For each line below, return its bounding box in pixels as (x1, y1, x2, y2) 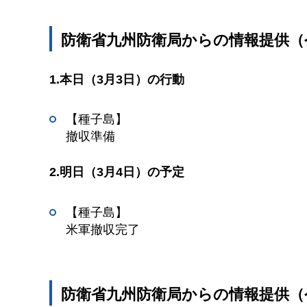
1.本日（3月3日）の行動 (49, 72, 184, 86)
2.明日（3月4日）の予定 (49, 165, 184, 180)
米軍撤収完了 (66, 222, 140, 236)
